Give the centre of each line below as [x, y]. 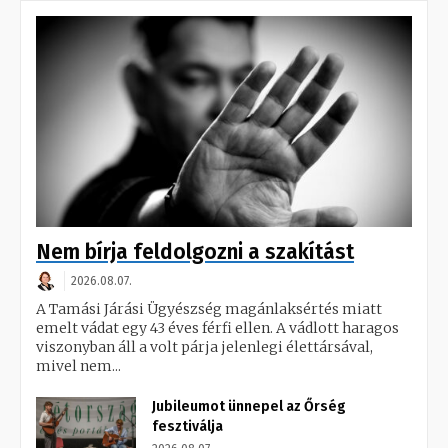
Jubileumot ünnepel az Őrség [249, 407]
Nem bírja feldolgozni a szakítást [195, 252]
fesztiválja [187, 427]
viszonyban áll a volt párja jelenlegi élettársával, [204, 347]
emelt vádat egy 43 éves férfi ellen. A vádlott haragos [217, 328]
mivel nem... [78, 366]
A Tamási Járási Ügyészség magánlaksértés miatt [209, 309]
